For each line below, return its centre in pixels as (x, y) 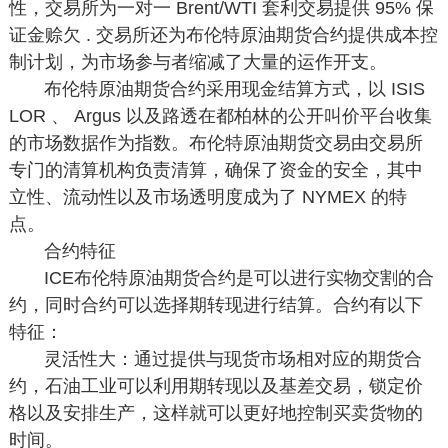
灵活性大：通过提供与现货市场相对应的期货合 (233, 359)
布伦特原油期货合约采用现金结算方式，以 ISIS (235, 89)
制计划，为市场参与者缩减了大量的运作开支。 (197, 62)
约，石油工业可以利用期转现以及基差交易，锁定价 (215, 386)
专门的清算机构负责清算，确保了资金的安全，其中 (215, 170)
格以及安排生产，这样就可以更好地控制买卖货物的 (215, 413)
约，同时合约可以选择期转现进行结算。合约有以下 (215, 305)
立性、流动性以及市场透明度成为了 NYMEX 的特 (207, 197)
